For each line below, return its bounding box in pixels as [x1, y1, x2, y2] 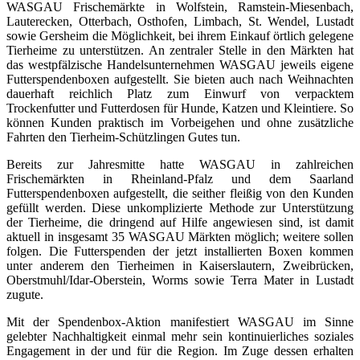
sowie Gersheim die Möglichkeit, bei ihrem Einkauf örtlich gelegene [6, 29, 354, 43]
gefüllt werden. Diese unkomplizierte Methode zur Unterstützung [6, 201, 354, 215]
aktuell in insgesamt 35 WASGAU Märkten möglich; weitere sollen [6, 230, 354, 244]
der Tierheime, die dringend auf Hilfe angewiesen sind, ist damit [6, 215, 354, 230]
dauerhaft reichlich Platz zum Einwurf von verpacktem [6, 87, 354, 101]
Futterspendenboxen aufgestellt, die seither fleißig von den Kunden [6, 186, 354, 201]
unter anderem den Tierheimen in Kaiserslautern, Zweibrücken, [6, 259, 354, 273]
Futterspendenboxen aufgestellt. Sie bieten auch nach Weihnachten [6, 72, 354, 87]
